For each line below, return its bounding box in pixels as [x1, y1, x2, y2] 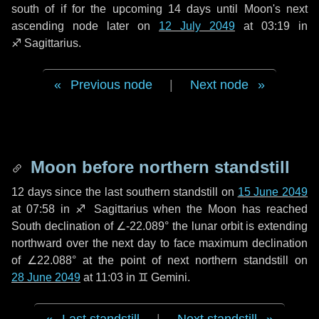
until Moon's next [211, 3, 308, 15]
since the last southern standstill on [51, 186, 238, 198]
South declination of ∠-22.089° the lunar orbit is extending [11, 220, 308, 232]
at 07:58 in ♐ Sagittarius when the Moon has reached [11, 203, 308, 215]
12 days [11, 186, 52, 198]
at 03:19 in [235, 20, 308, 32]
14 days [167, 3, 211, 15]
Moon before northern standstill [26, 157, 290, 177]
